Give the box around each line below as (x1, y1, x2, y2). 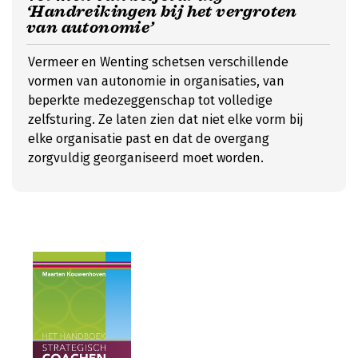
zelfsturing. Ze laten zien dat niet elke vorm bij (28, 112, 303, 127)
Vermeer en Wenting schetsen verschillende (28, 54, 288, 70)
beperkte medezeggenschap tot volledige (28, 93, 272, 108)
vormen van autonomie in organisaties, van (28, 74, 284, 89)
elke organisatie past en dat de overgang (28, 131, 269, 146)
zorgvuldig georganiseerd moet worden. (28, 150, 264, 165)
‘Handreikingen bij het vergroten (26, 2, 297, 22)
